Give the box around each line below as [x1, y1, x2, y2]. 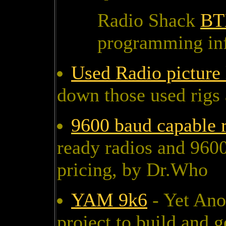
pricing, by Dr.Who [57, 159, 208, 181]
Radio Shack [97, 10, 200, 31]
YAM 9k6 [71, 189, 147, 211]
